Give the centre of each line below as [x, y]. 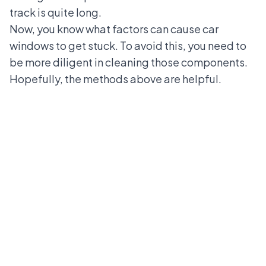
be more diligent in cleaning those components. [129, 62]
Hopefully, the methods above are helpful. [116, 79]
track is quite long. [56, 12]
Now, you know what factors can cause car [114, 29]
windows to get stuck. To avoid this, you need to [128, 46]
